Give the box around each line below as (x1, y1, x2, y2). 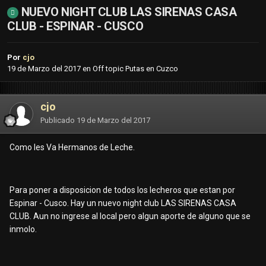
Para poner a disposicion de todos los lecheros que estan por (9, 185, 235, 195)
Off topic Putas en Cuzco (93, 64, 178, 74)
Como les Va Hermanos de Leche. (9, 142, 135, 153)
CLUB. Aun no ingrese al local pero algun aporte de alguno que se (9, 211, 251, 221)
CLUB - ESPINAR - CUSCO (7, 19, 144, 34)
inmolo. (9, 224, 37, 235)
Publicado (40, 116, 77, 125)
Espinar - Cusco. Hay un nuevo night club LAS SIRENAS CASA (9, 198, 236, 208)
